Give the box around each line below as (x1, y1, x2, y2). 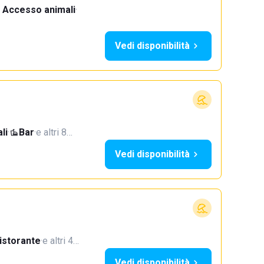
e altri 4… (42, 235, 79, 246)
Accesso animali (2, 4, 75, 15)
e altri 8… (36, 127, 72, 138)
